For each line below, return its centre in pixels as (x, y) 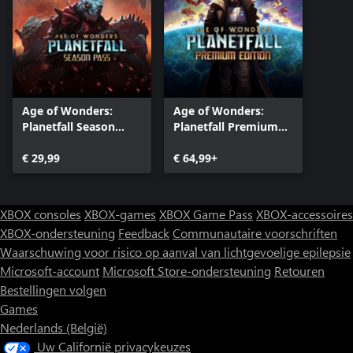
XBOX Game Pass (206, 214)
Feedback (144, 232)
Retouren (299, 270)
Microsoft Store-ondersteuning (187, 270)
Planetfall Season (69, 126)
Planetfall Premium (226, 126)
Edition (193, 142)
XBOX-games (120, 214)
